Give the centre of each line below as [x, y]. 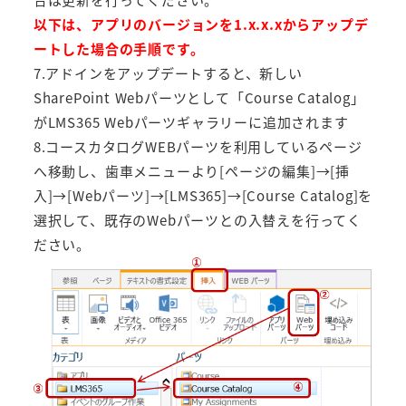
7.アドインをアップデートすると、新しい [168, 73]
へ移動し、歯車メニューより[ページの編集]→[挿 [191, 171]
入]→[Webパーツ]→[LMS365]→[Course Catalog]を [203, 196]
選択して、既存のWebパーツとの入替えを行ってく [197, 220]
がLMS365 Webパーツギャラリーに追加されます [191, 122]
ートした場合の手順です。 [119, 49]
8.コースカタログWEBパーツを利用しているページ [198, 147]
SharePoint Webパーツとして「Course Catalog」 [199, 98]
